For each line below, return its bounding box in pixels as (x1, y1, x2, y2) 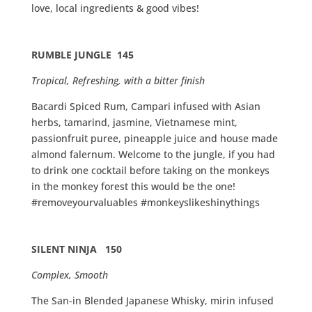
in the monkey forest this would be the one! (31, 180, 235, 194)
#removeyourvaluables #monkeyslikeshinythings (31, 196, 260, 210)
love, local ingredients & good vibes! (31, 1, 202, 15)
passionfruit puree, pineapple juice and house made (31, 132, 278, 146)
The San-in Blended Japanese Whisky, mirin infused (31, 294, 274, 308)
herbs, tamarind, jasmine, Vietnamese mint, (31, 116, 237, 130)
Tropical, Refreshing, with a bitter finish (31, 74, 205, 88)
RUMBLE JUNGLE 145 (31, 48, 134, 62)
